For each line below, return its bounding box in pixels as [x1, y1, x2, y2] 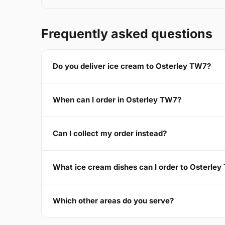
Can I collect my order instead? [53, 129, 167, 139]
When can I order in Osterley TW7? [53, 95, 181, 105]
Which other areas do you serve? [53, 196, 174, 206]
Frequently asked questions [41, 26, 212, 41]
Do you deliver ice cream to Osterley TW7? [53, 61, 211, 71]
